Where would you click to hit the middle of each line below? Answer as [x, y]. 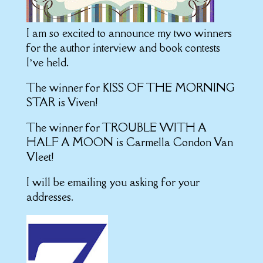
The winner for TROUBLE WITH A [116, 127]
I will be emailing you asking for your [113, 182]
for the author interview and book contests [123, 48]
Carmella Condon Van [179, 142]
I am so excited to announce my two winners [129, 33]
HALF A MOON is [76, 142]
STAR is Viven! [62, 102]
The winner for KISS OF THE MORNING [130, 87]
